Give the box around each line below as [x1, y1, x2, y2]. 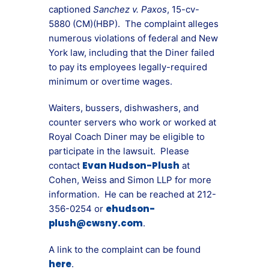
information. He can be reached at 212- [49, 189, 216, 200]
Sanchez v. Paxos [93, 4, 167, 15]
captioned [49, 4, 93, 15]
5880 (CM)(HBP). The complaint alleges [49, 18, 219, 29]
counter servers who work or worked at [49, 116, 216, 128]
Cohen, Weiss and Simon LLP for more [49, 174, 211, 186]
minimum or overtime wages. [49, 76, 172, 87]
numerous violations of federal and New [49, 32, 218, 44]
